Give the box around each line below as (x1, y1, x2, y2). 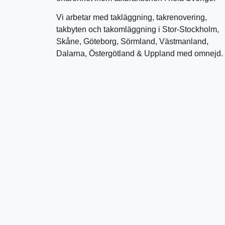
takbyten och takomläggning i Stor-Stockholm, (56, 25, 219, 34)
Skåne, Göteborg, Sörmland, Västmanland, (56, 37, 208, 46)
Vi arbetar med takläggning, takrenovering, (56, 13, 207, 22)
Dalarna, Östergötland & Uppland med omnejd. (56, 49, 223, 58)
